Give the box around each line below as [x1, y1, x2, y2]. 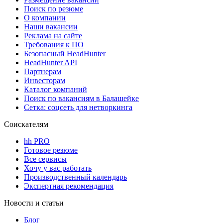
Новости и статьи [4, 199, 64, 208]
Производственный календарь [24, 173, 127, 182]
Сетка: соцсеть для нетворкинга [24, 103, 132, 112]
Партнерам [24, 67, 61, 76]
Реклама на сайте [24, 31, 82, 40]
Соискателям [4, 120, 48, 129]
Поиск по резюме [24, 4, 83, 13]
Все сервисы [24, 155, 67, 164]
